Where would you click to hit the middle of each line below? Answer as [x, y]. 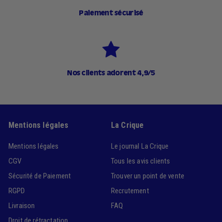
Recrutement [130, 191]
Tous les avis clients [141, 161]
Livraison [22, 206]
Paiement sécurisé [111, 14]
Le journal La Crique [140, 146]
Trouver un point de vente [148, 176]
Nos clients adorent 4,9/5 [111, 74]
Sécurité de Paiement [40, 176]
